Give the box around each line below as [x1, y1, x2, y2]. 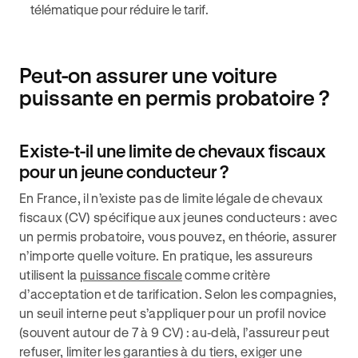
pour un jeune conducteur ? [19, 161, 229, 181]
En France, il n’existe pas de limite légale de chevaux [19, 190, 324, 205]
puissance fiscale [79, 267, 183, 282]
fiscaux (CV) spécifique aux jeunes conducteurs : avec [19, 209, 337, 225]
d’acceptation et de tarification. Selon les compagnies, [19, 286, 337, 301]
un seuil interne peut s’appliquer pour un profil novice [19, 305, 327, 320]
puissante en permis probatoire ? [19, 86, 330, 109]
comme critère [182, 267, 271, 282]
